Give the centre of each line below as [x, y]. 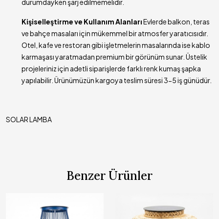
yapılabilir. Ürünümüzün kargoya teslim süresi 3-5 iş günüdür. [117, 80]
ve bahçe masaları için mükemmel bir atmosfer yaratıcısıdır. [115, 33]
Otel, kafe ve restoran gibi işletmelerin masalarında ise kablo [116, 45]
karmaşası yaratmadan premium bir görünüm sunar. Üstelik [114, 57]
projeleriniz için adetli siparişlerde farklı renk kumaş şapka [111, 69]
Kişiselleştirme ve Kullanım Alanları [82, 22]
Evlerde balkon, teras [176, 22]
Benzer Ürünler [109, 176]
